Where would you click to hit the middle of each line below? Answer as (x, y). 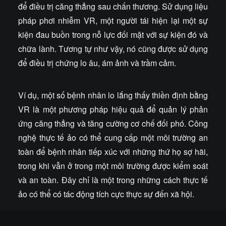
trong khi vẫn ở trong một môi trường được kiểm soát (113, 166)
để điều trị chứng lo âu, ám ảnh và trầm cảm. (97, 63)
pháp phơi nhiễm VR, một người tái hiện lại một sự (113, 20)
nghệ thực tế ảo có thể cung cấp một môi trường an (113, 137)
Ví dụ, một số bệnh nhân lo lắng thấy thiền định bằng (113, 95)
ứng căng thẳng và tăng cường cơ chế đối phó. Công (113, 123)
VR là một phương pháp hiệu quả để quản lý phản (113, 109)
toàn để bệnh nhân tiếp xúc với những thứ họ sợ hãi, (113, 152)
